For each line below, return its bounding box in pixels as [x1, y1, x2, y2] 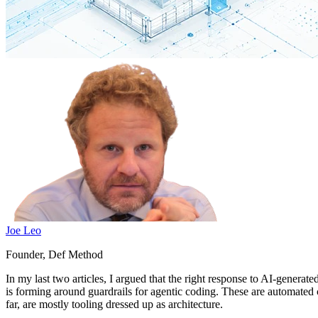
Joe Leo [6, 224, 41, 236]
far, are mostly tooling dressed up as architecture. [6, 297, 223, 310]
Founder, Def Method [6, 248, 103, 261]
